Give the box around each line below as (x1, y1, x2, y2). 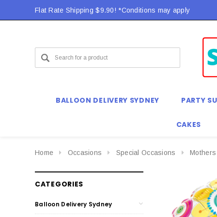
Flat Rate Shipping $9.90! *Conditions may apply (35, 6, 190, 14)
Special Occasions (116, 149, 176, 156)
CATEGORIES (35, 179, 83, 189)
